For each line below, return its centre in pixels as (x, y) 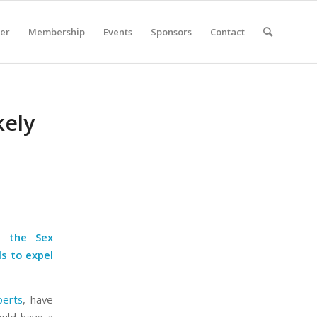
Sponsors (171, 32)
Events (118, 32)
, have (38, 300)
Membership (57, 32)
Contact (227, 32)
